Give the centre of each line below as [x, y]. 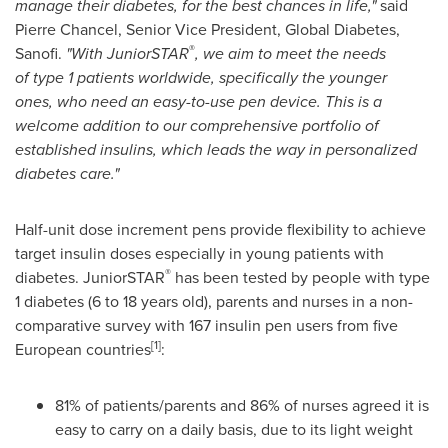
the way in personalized [333, 149]
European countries [83, 349]
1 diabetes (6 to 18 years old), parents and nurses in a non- [214, 301]
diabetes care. [64, 173]
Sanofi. [40, 53]
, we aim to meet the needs [290, 53]
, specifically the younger [299, 77]
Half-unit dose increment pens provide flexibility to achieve [220, 229]
